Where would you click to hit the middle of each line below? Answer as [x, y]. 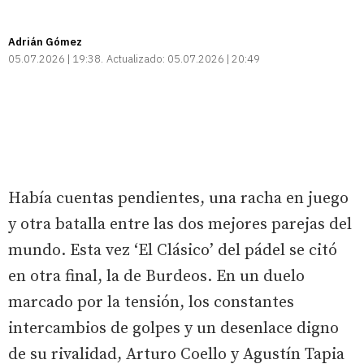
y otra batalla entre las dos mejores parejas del [180, 224]
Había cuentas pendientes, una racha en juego [178, 198]
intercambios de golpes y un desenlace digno [173, 328]
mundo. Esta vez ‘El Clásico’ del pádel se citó [173, 250]
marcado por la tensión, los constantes [151, 302]
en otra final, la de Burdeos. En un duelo [156, 276]
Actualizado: [136, 58]
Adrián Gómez [45, 41]
